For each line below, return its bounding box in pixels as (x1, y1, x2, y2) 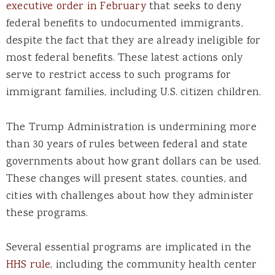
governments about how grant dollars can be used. (6, 153, 261, 170)
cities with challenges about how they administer (6, 188, 254, 204)
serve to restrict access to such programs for (6, 68, 231, 84)
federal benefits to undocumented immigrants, (6, 16, 243, 33)
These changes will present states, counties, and (6, 171, 248, 187)
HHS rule (6, 257, 51, 273)
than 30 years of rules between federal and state (6, 136, 248, 153)
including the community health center (55, 257, 257, 273)
